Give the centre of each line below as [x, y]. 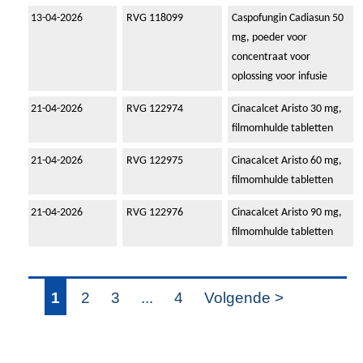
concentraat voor [271, 58]
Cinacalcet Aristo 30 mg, [287, 109]
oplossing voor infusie [280, 77]
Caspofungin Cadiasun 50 [288, 19]
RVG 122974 [155, 109]
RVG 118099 [155, 19]
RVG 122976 [155, 213]
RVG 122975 [155, 161]
